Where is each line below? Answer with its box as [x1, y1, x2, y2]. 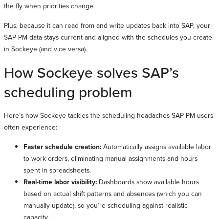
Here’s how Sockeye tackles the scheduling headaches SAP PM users [4, 110, 213, 120]
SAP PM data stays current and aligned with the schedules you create [4, 32, 212, 42]
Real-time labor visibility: [23, 176, 97, 187]
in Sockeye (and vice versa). [4, 44, 87, 53]
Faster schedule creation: [23, 141, 101, 152]
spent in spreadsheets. [23, 165, 91, 175]
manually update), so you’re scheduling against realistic [23, 200, 188, 210]
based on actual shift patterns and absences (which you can [23, 188, 202, 198]
